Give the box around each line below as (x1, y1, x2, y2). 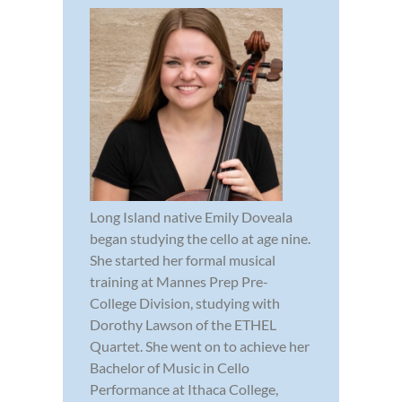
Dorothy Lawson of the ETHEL (90, 316, 276, 334)
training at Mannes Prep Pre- (90, 273, 268, 291)
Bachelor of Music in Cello (90, 359, 249, 377)
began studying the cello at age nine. (90, 230, 310, 248)
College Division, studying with (90, 294, 280, 312)
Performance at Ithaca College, (90, 380, 278, 398)
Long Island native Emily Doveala (90, 208, 293, 226)
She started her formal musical (90, 251, 275, 269)
